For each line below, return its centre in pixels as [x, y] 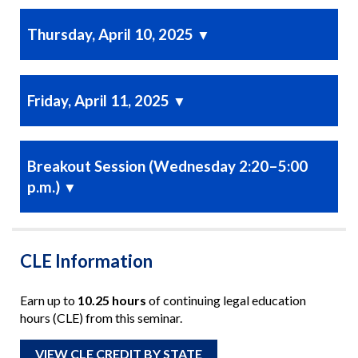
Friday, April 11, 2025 [100, 100]
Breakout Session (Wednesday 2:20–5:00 [168, 166]
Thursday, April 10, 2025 [112, 34]
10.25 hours [111, 300]
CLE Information [86, 261]
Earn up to [48, 300]
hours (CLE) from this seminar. [101, 317]
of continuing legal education [226, 300]
